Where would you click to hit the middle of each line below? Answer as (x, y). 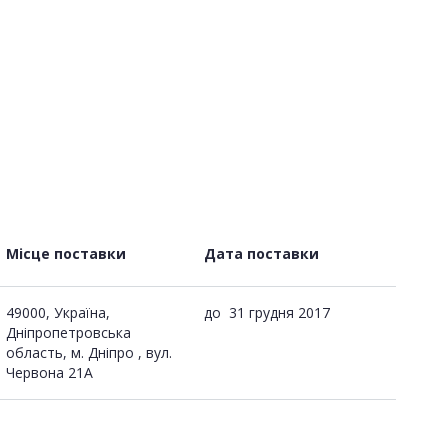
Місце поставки (66, 253)
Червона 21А (49, 372)
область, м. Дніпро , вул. (89, 352)
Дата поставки (261, 253)
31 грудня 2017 (279, 312)
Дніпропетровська (68, 332)
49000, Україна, (58, 312)
